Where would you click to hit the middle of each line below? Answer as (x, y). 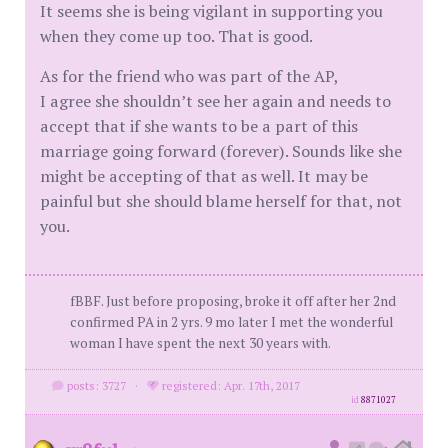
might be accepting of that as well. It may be (204, 175)
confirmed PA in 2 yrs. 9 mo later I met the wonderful (231, 321)
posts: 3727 (94, 385)
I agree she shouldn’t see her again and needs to (215, 100)
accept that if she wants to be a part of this (199, 125)
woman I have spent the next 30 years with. (200, 342)
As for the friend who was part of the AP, (189, 75)
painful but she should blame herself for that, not (221, 200)
